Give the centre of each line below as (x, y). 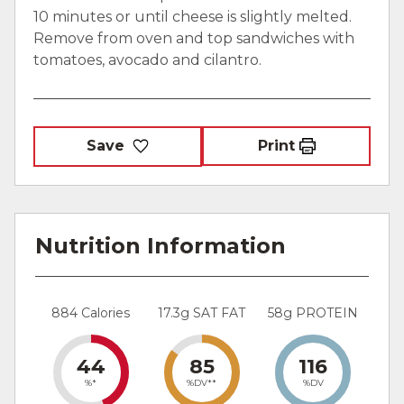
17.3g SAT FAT (202, 312)
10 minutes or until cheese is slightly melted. (193, 16)
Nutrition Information (161, 245)
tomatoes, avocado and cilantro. (147, 60)
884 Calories (91, 312)
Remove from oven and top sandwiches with (194, 38)
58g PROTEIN (313, 312)
